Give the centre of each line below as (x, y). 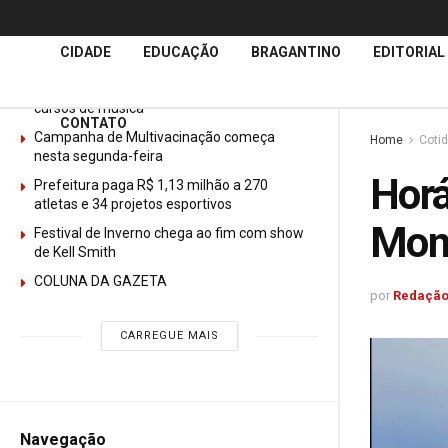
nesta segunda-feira (98, 156)
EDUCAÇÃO (181, 52)
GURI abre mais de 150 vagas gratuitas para (171, 89)
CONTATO (93, 123)
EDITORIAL (409, 52)
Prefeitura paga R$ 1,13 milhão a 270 (151, 185)
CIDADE (85, 52)
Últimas (48, 37)
